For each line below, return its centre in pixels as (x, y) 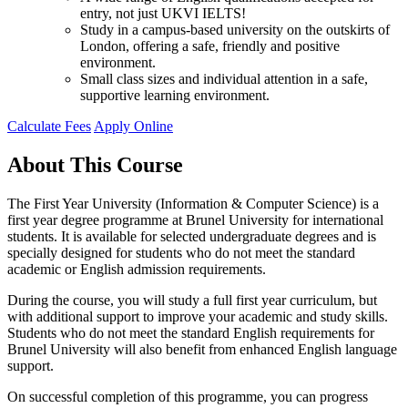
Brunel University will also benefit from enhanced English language (202, 350)
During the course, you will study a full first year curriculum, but (192, 301)
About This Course (95, 165)
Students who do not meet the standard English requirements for (191, 333)
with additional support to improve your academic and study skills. (198, 317)
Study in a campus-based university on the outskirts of (235, 30)
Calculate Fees (49, 127)
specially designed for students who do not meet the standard (181, 253)
